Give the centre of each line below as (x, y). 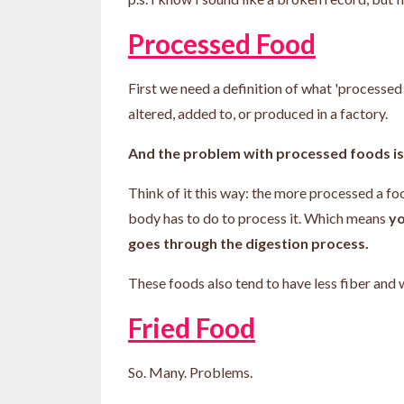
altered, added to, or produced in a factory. (259, 113)
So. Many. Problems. (192, 372)
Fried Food (192, 327)
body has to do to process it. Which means (258, 217)
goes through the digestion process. (248, 243)
